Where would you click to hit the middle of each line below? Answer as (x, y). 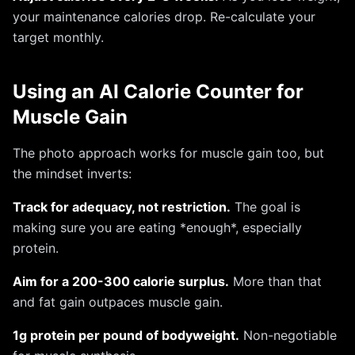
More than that (275, 281)
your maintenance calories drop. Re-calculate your (164, 17)
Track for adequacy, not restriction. (122, 207)
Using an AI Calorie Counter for (158, 92)
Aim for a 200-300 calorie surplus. (121, 281)
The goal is (265, 207)
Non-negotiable (288, 335)
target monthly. (58, 37)
